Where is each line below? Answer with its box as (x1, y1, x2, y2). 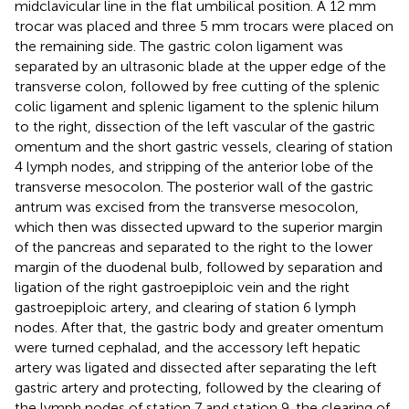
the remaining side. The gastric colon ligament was (15, 37, 343, 55)
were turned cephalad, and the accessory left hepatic (15, 338, 361, 356)
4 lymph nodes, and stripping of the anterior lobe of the (15, 157, 373, 175)
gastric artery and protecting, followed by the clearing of (15, 378, 381, 396)
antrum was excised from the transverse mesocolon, (15, 197, 359, 215)
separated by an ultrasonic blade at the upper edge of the (15, 57, 386, 75)
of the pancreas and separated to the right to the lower (15, 237, 372, 256)
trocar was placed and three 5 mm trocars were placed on (15, 16, 393, 35)
